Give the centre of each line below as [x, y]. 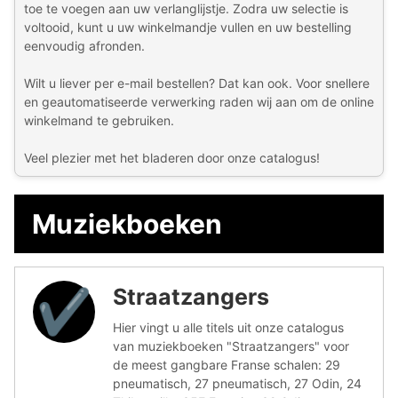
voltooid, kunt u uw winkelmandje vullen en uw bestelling [188, 27]
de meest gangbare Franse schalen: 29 [227, 364]
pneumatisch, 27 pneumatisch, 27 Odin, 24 [237, 383]
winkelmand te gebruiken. [99, 120]
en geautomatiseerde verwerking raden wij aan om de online [199, 101]
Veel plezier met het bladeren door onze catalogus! [172, 157]
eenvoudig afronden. [84, 45]
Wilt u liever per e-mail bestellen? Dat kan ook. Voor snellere [197, 83]
